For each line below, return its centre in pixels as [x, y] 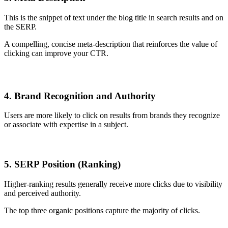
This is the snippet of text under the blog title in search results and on [114, 18]
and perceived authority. [42, 193]
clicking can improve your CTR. [56, 53]
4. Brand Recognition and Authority [80, 96]
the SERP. [20, 27]
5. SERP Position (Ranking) [62, 164]
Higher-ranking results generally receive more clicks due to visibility [113, 184]
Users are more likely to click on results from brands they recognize [112, 116]
